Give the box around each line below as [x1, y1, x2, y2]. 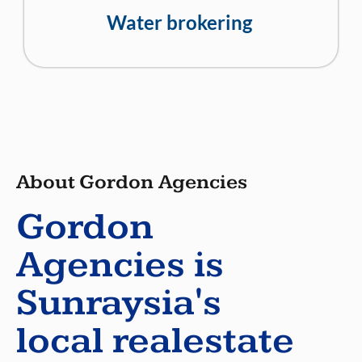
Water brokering [106, 11, 252, 35]
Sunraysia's [16, 280, 221, 326]
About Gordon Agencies [16, 170, 247, 195]
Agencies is [16, 242, 224, 288]
